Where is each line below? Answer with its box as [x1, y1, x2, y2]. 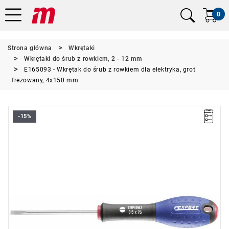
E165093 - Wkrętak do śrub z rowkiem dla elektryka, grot [24, 66, 196, 73]
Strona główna [8, 44, 52, 52]
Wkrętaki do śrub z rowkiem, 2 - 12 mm [24, 55, 142, 62]
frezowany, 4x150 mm [12, 77, 79, 84]
